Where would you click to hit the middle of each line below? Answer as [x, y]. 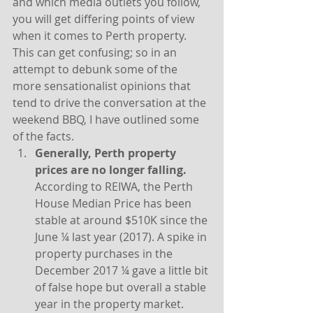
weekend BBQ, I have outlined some [107, 119]
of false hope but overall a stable [122, 287]
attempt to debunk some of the [96, 69]
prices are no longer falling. [112, 170]
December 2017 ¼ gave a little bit [123, 270]
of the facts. [43, 136]
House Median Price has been [115, 203]
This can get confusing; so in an [96, 52]
